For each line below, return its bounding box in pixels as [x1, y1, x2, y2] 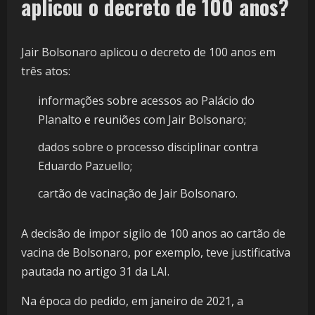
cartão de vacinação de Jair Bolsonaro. [38, 186, 238, 202]
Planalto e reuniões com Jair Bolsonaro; [38, 112, 246, 128]
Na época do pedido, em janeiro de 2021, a [21, 293, 243, 309]
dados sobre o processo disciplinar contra [38, 139, 258, 155]
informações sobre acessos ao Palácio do [38, 93, 255, 109]
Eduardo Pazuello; [38, 158, 132, 174]
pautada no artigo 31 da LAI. [21, 264, 172, 280]
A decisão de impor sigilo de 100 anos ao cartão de [21, 226, 285, 242]
